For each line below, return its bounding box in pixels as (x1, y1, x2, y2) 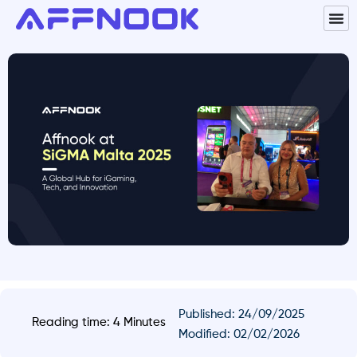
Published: (178, 308, 238, 320)
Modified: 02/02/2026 (178, 328, 300, 340)
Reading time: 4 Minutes (32, 316, 166, 328)
